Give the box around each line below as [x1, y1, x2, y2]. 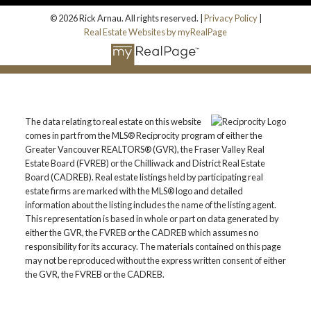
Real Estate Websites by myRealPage [84, 26, 227, 37]
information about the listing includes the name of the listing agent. [24, 199, 276, 211]
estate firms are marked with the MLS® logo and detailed [24, 185, 243, 197]
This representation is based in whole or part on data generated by [24, 213, 279, 225]
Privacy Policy [203, 12, 258, 24]
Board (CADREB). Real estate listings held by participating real [24, 171, 263, 183]
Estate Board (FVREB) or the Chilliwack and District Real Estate [24, 158, 265, 169]
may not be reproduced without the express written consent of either [24, 255, 286, 267]
